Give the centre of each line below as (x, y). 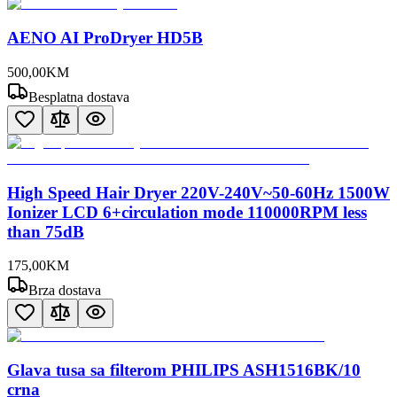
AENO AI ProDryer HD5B (105, 38)
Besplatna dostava (79, 97)
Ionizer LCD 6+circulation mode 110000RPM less (187, 212)
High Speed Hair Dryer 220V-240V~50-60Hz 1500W (198, 192)
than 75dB (46, 231)
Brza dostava (65, 291)
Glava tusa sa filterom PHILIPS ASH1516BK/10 (184, 370)
